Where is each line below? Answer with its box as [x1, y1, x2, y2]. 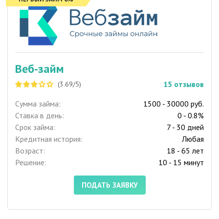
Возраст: [15, 146, 45, 156]
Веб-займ [15, 61, 64, 77]
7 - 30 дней [167, 122, 204, 132]
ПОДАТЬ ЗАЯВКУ [81, 180, 138, 190]
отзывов [174, 79, 204, 89]
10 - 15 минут [158, 157, 204, 168]
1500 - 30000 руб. [143, 99, 204, 109]
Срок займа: [15, 122, 55, 132]
